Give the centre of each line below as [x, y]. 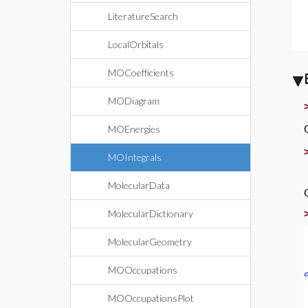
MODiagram [134, 101]
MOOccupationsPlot [151, 298]
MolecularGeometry [150, 242]
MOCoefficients [141, 73]
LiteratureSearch [143, 16]
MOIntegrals [135, 157]
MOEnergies [134, 129]
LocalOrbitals [136, 44]
